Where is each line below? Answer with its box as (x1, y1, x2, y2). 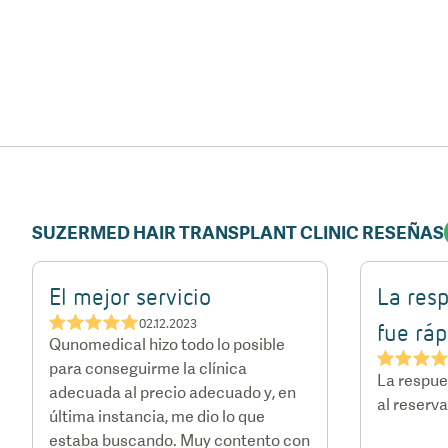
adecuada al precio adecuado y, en (49, 383, 296, 402)
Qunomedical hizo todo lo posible (49, 335, 285, 354)
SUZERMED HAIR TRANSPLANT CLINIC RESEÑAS (32, 222, 444, 243)
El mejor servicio (49, 281, 211, 310)
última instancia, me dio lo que (49, 407, 265, 426)
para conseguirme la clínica (49, 359, 247, 378)
